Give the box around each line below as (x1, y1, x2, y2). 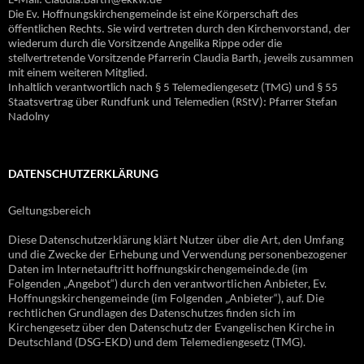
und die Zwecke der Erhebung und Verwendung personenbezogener (8, 246, 348, 261)
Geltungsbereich (8, 202, 91, 217)
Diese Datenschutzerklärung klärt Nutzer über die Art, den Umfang (8, 232, 344, 246)
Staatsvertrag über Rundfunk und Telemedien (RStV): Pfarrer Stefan (8, 96, 337, 109)
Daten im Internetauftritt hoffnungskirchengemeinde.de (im (8, 261, 308, 275)
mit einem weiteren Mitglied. (8, 67, 148, 80)
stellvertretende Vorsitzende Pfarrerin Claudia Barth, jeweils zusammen (8, 52, 353, 65)
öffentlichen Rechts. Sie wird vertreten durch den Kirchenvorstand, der (8, 23, 350, 36)
